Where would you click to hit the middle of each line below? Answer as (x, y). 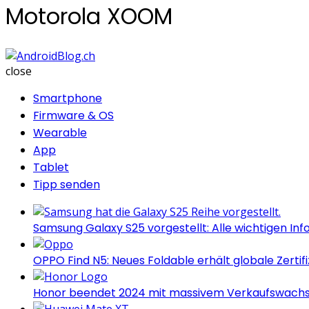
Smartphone (68, 98)
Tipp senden (67, 184)
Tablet (51, 167)
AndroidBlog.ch (134, 55)
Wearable (60, 132)
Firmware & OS (73, 115)
